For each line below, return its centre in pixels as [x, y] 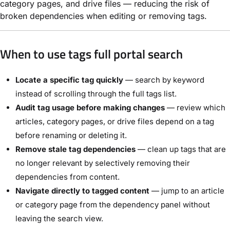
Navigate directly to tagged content [82, 190]
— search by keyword [164, 80]
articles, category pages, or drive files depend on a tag [115, 121]
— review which [195, 107]
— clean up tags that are [181, 149]
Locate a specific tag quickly [69, 80]
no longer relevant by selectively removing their [103, 163]
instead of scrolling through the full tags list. [96, 93]
